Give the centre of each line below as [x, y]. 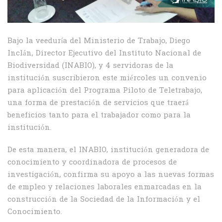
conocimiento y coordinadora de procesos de [92, 163]
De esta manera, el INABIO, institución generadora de [108, 150]
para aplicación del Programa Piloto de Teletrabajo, [105, 91]
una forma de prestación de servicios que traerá [98, 103]
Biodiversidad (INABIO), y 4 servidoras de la [90, 66]
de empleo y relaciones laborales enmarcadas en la [105, 188]
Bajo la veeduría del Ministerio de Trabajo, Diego [99, 41]
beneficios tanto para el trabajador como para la [99, 116]
